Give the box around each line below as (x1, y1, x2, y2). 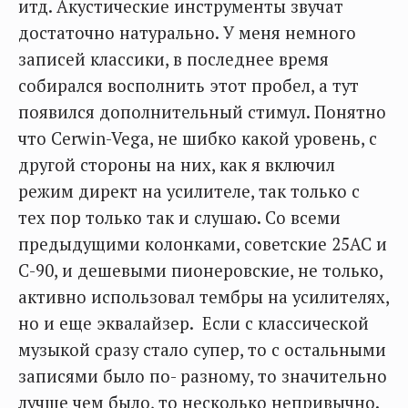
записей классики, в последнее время (18, 48, 329, 70)
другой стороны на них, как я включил (18, 154, 335, 176)
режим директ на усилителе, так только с (18, 180, 360, 202)
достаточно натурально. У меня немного (18, 22, 356, 44)
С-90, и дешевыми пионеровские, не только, (18, 260, 382, 281)
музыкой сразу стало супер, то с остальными (18, 339, 386, 361)
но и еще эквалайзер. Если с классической (18, 312, 369, 334)
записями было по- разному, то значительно (18, 365, 387, 387)
